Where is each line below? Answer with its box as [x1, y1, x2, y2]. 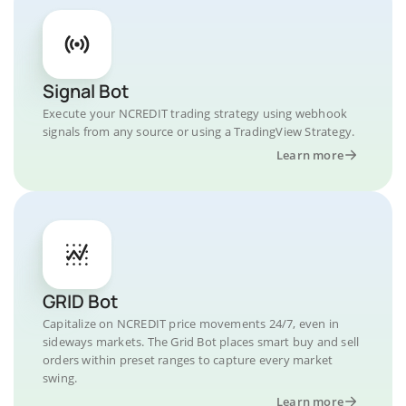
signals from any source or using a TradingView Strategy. [43, 123, 355, 140]
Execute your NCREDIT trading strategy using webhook [43, 105, 348, 121]
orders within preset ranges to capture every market [43, 352, 333, 368]
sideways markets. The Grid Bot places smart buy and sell [43, 333, 360, 350]
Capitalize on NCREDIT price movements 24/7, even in [43, 315, 340, 332]
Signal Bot [43, 79, 129, 103]
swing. [43, 370, 78, 386]
